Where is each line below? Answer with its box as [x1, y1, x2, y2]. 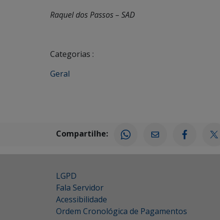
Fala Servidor [56, 182, 104, 193]
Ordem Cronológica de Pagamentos [56, 206, 187, 217]
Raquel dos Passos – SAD [50, 9, 135, 20]
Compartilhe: [56, 128, 108, 139]
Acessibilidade [56, 194, 107, 205]
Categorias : [50, 49, 94, 59]
